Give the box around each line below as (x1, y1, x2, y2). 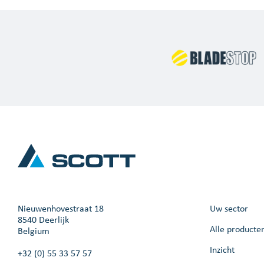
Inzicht (210, 243, 235, 255)
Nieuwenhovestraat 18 (18, 202, 104, 214)
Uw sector (210, 202, 248, 214)
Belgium (18, 225, 49, 236)
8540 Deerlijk (18, 213, 69, 225)
